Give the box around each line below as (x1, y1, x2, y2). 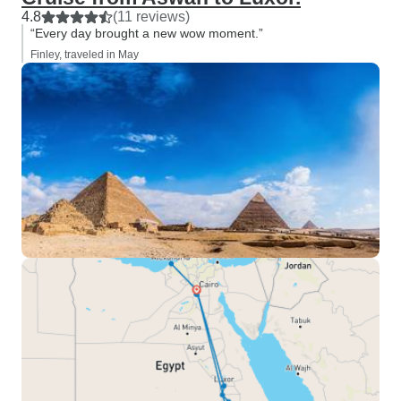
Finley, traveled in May (30, 48, 139, 61)
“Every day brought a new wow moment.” (30, 26, 263, 40)
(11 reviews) (113, 9, 190, 24)
